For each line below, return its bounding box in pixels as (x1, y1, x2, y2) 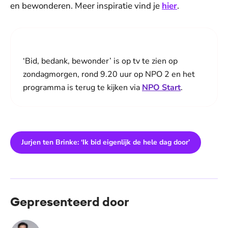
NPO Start (142, 82, 181, 94)
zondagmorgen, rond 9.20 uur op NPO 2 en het (23, 69, 195, 80)
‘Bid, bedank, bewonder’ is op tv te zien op (23, 55, 178, 67)
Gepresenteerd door (10, 194, 129, 210)
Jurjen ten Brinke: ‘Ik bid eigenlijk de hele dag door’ (21, 137, 190, 148)
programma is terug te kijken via (23, 82, 142, 94)
